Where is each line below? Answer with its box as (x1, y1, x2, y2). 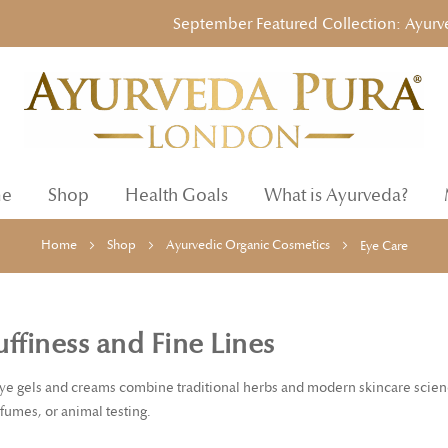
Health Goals (125, 185, 228, 207)
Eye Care (359, 238, 408, 255)
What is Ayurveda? (264, 185, 408, 207)
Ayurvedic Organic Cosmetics (165, 237, 333, 254)
